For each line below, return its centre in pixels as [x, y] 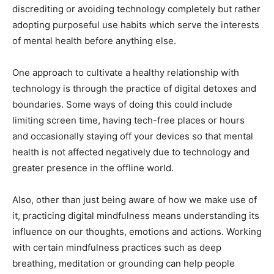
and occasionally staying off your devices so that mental [133, 136]
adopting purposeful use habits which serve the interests [136, 24]
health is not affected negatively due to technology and [131, 152]
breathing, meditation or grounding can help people [124, 263]
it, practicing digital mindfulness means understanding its [136, 215]
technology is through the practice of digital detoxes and [134, 88]
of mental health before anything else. [94, 40]
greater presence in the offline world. [93, 168]
